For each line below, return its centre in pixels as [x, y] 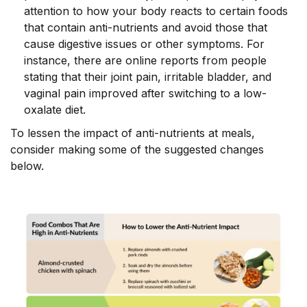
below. [27, 166]
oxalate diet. [55, 110]
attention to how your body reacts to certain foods [156, 11]
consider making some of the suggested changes [137, 150]
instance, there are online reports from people [145, 61]
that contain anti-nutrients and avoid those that [146, 28]
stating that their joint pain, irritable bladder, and [148, 77]
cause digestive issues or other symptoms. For [144, 44]
